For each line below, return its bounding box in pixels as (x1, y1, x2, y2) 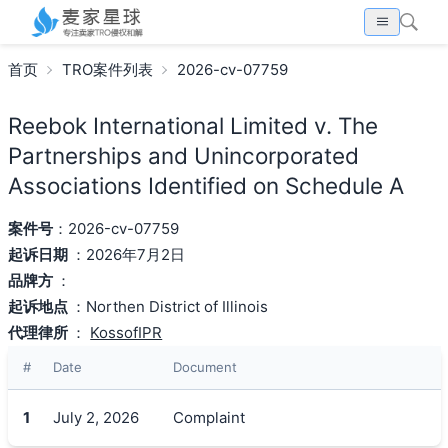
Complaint (172, 407, 245, 427)
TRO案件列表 (61, 59, 153, 79)
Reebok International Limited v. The (7, 111, 378, 139)
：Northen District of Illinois (71, 296, 269, 316)
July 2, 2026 (52, 407, 139, 427)
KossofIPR (90, 322, 163, 342)
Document (172, 358, 237, 375)
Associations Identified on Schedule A (7, 171, 404, 199)
